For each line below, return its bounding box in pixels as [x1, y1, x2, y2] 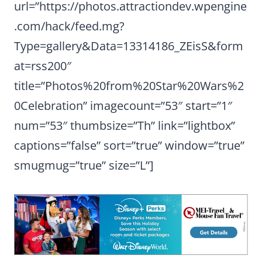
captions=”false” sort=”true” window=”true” [14, 137, 244, 154]
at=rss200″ [14, 58, 71, 74]
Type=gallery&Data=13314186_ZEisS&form [14, 38, 243, 54]
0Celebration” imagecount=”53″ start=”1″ [14, 98, 232, 114]
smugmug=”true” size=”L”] [14, 157, 154, 174]
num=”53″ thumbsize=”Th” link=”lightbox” [14, 118, 235, 134]
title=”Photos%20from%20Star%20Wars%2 [14, 78, 244, 94]
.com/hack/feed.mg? [14, 18, 125, 35]
